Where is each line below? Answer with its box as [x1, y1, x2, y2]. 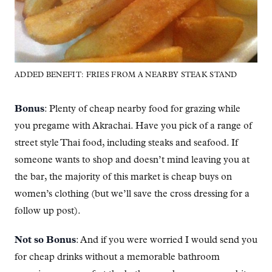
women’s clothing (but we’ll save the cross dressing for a [15, 189, 250, 200]
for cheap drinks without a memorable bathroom [15, 253, 220, 263]
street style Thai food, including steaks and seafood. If [15, 138, 238, 149]
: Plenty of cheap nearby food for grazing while [44, 104, 240, 115]
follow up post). [15, 206, 81, 217]
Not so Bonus [15, 236, 76, 246]
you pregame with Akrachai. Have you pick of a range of [15, 121, 252, 132]
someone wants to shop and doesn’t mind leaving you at [15, 155, 250, 166]
